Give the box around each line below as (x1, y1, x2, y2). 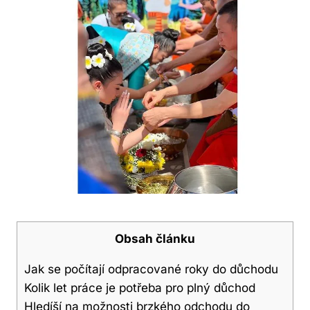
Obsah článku (115, 231, 195, 246)
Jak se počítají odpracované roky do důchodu (24, 262, 278, 277)
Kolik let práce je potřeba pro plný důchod (24, 280, 255, 295)
